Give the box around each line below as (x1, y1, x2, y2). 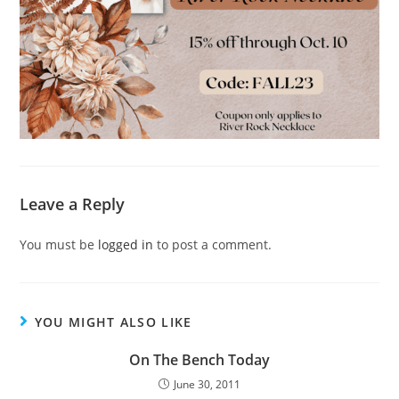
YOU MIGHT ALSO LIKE (34, 313, 192, 330)
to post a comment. (153, 235, 273, 253)
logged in (98, 235, 154, 253)
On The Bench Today (129, 349, 270, 370)
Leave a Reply (20, 192, 126, 215)
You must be (20, 235, 99, 253)
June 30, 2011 (174, 376, 240, 392)
